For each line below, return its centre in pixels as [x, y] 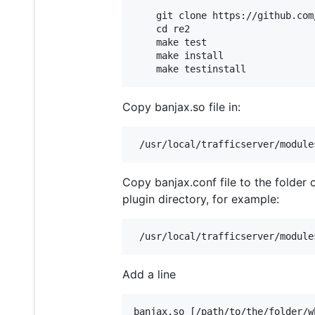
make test [170, 43]
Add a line [149, 275]
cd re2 [162, 29]
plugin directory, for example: [201, 199]
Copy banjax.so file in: [181, 107]
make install [179, 56]
